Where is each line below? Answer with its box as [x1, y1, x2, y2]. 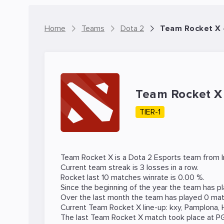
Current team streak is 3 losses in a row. [60, 162, 198, 172]
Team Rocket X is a [60, 152, 128, 162]
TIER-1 [139, 107, 160, 117]
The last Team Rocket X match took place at [60, 212, 216, 222]
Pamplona [184, 202, 218, 212]
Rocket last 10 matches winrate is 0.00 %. [60, 172, 204, 182]
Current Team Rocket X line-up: [60, 202, 169, 212]
